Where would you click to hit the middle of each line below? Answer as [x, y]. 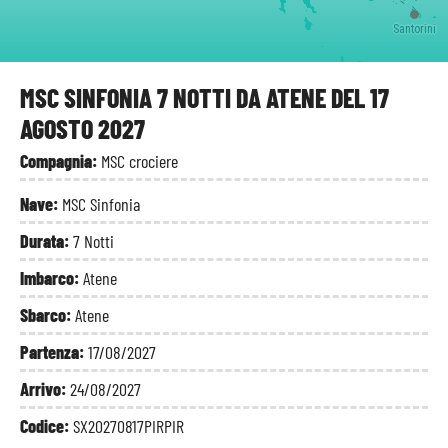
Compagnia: [60, 161]
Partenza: [54, 352]
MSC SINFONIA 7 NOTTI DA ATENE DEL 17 [204, 97]
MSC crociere [139, 161]
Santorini [414, 29]
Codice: [46, 426]
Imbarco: [51, 278]
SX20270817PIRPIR [128, 426]
